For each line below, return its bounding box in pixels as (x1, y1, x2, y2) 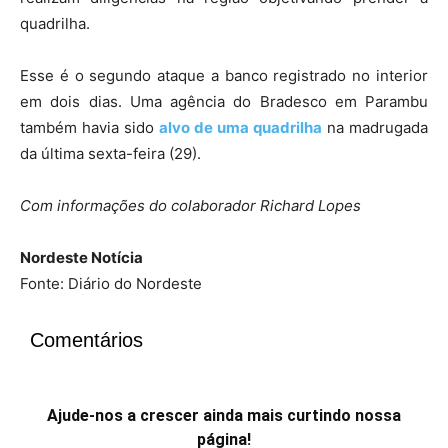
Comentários (30, 81, 143, 103)
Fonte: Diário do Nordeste (20, 26, 202, 45)
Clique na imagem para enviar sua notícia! (68, 376, 380, 395)
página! (197, 182, 251, 201)
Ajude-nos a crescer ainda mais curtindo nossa (47, 158, 401, 177)
